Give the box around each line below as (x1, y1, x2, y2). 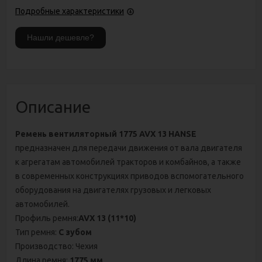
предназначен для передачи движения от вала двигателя (15, 143, 242, 153)
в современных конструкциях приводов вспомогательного (15, 171, 244, 181)
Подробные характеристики (15, 6, 124, 16)
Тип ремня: (15, 227, 57, 237)
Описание (15, 97, 91, 116)
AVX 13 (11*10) (78, 213, 136, 223)
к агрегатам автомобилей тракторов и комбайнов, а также (15, 157, 241, 167)
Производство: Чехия (15, 241, 98, 251)
